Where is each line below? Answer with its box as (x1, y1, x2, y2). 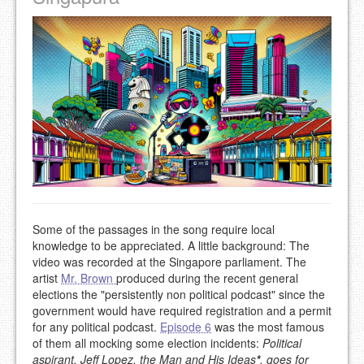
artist (32, 270, 61, 287)
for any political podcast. (32, 318, 160, 336)
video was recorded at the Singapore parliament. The (32, 253, 306, 271)
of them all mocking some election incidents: (32, 335, 262, 352)
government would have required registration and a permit (32, 302, 331, 319)
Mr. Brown (61, 270, 116, 287)
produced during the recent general (116, 270, 298, 287)
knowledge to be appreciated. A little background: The (32, 237, 310, 254)
